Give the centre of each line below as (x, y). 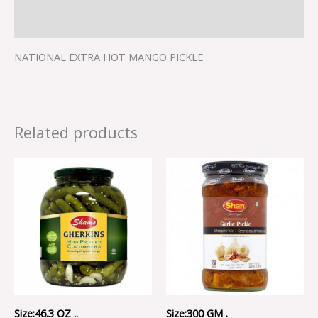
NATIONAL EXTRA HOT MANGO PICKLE (109, 57)
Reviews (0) (41, 22)
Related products (76, 133)
